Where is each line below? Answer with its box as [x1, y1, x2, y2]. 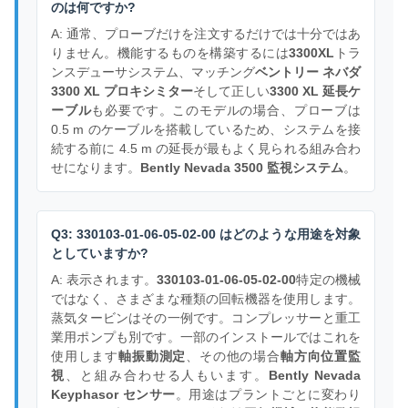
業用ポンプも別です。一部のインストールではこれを [51, 330, 361, 345]
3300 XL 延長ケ [270, 84, 361, 99]
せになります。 [51, 160, 140, 176]
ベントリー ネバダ [255, 65, 361, 80]
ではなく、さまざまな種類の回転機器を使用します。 [51, 291, 361, 307]
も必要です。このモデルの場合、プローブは [91, 103, 362, 118]
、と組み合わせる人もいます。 [65, 368, 270, 383]
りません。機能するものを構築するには [51, 46, 289, 61]
